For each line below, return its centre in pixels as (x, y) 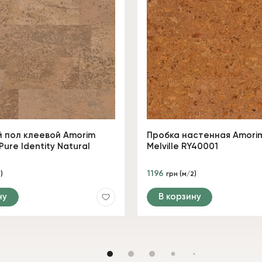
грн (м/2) (181, 174)
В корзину (180, 196)
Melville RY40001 (182, 146)
